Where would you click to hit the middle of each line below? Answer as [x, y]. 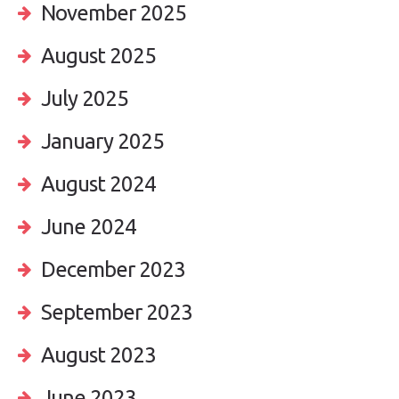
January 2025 [102, 142]
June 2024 [89, 227]
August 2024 [98, 184]
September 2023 [117, 313]
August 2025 [98, 56]
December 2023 [113, 270]
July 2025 [85, 99]
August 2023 [98, 355]
